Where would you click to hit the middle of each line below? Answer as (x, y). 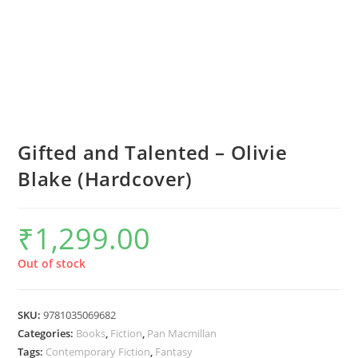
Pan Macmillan (182, 334)
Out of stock (52, 264)
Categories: (47, 334)
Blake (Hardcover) (105, 179)
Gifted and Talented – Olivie (153, 153)
